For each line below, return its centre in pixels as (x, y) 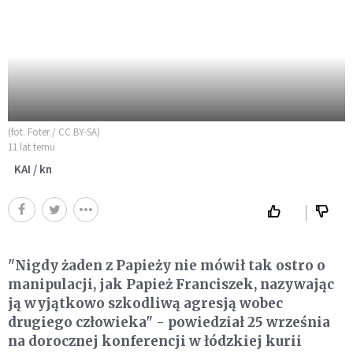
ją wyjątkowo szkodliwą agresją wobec (145, 303)
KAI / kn (33, 169)
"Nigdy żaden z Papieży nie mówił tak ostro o (167, 266)
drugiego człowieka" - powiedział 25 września (169, 322)
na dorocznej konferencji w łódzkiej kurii (155, 341)
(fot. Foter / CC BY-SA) (54, 132)
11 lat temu (32, 147)
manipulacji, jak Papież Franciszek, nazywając (171, 284)
